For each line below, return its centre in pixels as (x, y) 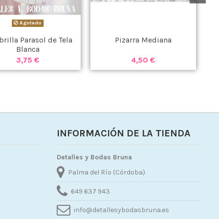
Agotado (30, 23)
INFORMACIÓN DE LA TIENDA (124, 133)
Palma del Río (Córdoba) (107, 173)
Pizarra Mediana (143, 40)
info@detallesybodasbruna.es (122, 210)
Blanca (28, 49)
